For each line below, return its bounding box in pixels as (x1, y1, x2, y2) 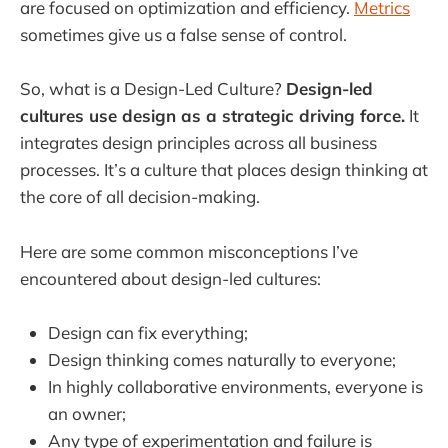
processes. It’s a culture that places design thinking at (20, 159, 428, 181)
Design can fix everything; (48, 321, 248, 343)
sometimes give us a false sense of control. (20, 24, 347, 46)
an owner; (48, 402, 126, 424)
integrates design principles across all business (20, 132, 377, 154)
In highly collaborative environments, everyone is (48, 375, 423, 397)
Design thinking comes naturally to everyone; (48, 348, 396, 370)
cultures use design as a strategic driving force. (20, 105, 405, 127)
